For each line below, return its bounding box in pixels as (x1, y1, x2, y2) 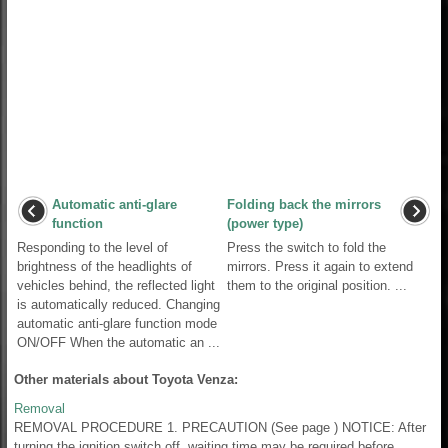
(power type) (227, 215, 303, 231)
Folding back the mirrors (227, 196, 381, 212)
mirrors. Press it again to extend (227, 258, 413, 274)
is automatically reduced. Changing (17, 296, 220, 312)
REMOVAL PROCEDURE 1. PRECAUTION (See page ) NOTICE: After (14, 419, 426, 435)
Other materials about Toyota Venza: (14, 371, 238, 387)
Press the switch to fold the (227, 239, 386, 255)
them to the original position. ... (227, 277, 407, 293)
